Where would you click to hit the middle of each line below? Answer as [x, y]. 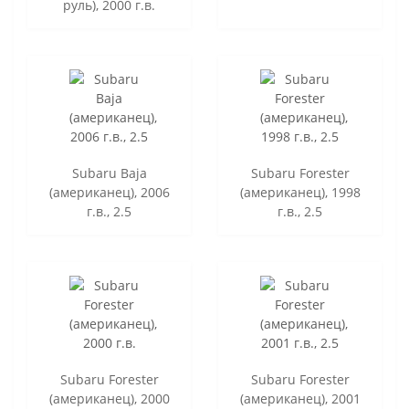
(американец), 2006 [109, 192]
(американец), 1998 [300, 192]
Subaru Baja [109, 173]
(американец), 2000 [109, 398]
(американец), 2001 [300, 398]
